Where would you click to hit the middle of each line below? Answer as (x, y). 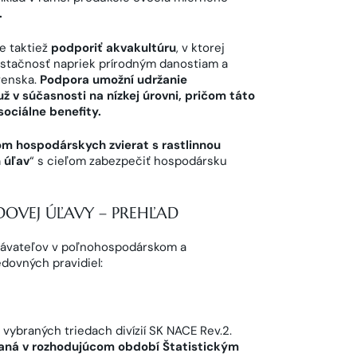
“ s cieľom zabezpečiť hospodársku (128, 161)
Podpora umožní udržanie (114, 79)
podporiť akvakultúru (114, 47)
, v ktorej (200, 47)
